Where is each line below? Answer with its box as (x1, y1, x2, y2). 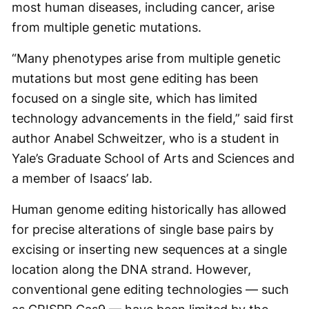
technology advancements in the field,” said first (12, 111, 294, 126)
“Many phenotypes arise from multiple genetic (12, 51, 281, 66)
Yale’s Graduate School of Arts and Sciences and (12, 151, 295, 166)
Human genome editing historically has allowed (12, 202, 286, 217)
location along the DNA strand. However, (12, 262, 251, 277)
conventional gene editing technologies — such (12, 282, 289, 297)
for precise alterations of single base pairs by (12, 222, 274, 237)
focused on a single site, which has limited (12, 91, 257, 106)
